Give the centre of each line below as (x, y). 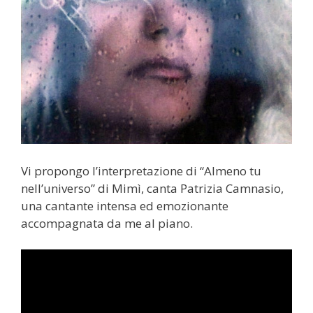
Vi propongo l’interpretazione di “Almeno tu (141, 170)
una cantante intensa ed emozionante (125, 205)
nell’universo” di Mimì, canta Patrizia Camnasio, (152, 188)
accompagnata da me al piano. (107, 223)
